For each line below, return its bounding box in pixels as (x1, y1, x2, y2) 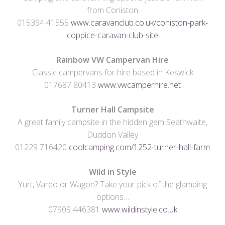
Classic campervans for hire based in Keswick (32, 67, 193, 78)
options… (96, 191, 129, 203)
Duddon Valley (87, 129, 138, 141)
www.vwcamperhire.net (98, 79, 181, 91)
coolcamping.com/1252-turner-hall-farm (69, 142, 210, 153)
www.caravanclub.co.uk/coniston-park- (71, 17, 208, 29)
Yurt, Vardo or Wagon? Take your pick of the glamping (18, 179, 207, 190)
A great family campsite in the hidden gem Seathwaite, (18, 117, 207, 128)
